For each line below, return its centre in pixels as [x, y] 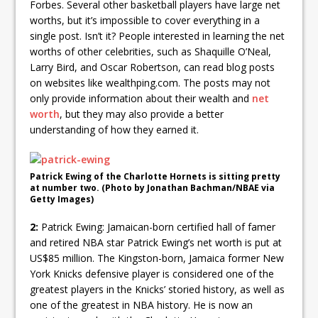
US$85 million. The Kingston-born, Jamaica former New [157, 258]
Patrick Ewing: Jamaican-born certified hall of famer [157, 227]
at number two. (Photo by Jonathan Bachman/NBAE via [153, 188]
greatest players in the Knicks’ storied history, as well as [158, 290]
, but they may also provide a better [142, 114]
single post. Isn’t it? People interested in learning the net [158, 36]
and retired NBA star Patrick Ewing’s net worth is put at [156, 243]
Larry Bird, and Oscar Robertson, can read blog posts [153, 67]
